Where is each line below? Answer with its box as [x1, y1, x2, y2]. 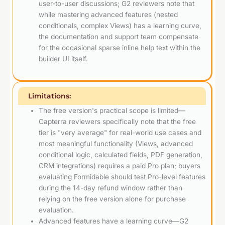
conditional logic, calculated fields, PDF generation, [39, 150, 203, 159]
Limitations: [28, 91, 71, 100]
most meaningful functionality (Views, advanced [39, 139, 193, 148]
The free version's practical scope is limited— [39, 106, 186, 115]
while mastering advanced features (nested [39, 11, 178, 19]
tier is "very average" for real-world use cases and [39, 128, 202, 137]
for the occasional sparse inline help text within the [39, 44, 201, 52]
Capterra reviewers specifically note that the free [39, 117, 196, 126]
